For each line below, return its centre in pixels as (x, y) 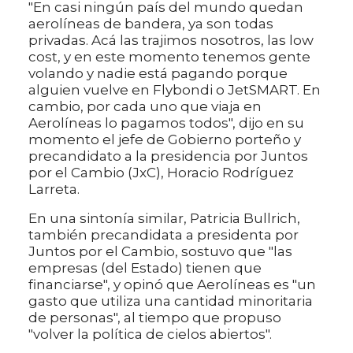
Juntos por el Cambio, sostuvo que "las (160, 251)
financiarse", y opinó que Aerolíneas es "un (172, 284)
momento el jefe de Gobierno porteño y (165, 139)
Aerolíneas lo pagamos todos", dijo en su (166, 123)
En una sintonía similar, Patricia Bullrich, (164, 218)
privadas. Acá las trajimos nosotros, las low (171, 40)
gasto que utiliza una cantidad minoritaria (171, 301)
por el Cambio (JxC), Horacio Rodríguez (161, 172)
